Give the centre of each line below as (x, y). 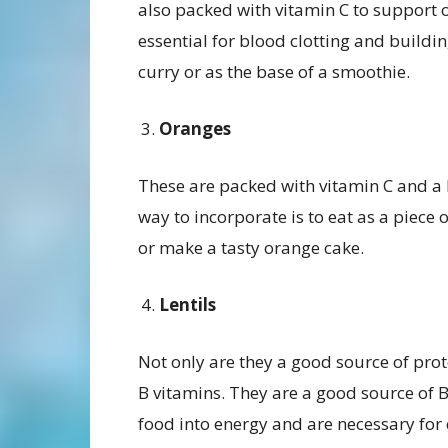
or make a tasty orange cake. (251, 248)
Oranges (195, 129)
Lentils (187, 305)
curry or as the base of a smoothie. (274, 72)
